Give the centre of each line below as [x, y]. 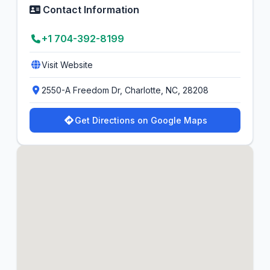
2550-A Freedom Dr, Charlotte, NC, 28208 [125, 90]
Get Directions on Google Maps [141, 120]
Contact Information [90, 10]
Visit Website [67, 65]
